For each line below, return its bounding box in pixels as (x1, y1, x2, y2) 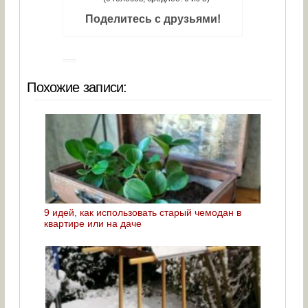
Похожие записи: (27, 79, 127, 95)
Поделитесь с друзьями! (85, 12, 221, 25)
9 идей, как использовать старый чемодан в (44, 206, 242, 218)
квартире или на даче (44, 217, 142, 229)
